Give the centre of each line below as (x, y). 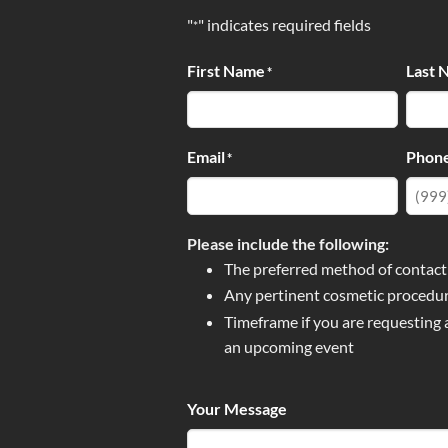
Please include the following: (288, 243)
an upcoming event (288, 346)
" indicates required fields (284, 24)
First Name (226, 70)
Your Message (237, 408)
